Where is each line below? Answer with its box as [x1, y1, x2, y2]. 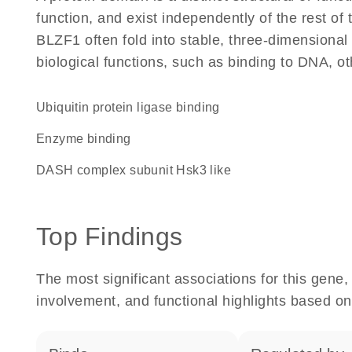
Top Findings [36, 222, 182, 251]
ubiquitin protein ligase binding [46, 101, 220, 114]
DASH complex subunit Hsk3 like [46, 163, 232, 177]
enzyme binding [45, 132, 131, 145]
